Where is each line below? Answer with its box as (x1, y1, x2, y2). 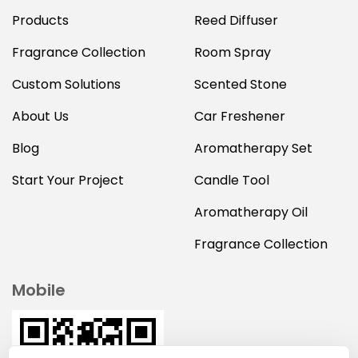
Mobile (12, 279, 66, 302)
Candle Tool (194, 171, 269, 190)
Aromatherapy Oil (194, 203, 308, 222)
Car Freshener (194, 107, 285, 126)
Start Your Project (12, 171, 124, 190)
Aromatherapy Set (194, 139, 312, 158)
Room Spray (194, 43, 271, 62)
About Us (12, 107, 69, 126)
